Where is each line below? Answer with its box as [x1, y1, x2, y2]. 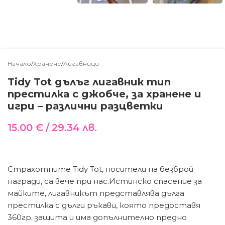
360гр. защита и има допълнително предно [8, 212, 187, 222]
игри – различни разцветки [8, 99, 163, 112]
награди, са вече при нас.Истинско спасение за [8, 176, 202, 186]
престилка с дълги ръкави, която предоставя [8, 200, 200, 210]
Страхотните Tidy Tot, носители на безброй [8, 164, 193, 174]
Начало [8, 59, 31, 67]
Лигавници [63, 59, 99, 67]
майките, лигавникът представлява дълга [8, 188, 184, 198]
